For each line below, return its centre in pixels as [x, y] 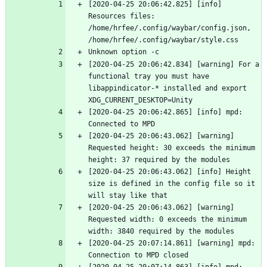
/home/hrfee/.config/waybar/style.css [163, 40]
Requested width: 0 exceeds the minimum [167, 220]
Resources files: [122, 16]
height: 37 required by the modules [159, 160]
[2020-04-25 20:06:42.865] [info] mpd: [165, 112]
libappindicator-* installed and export [167, 89]
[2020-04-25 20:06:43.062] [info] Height [170, 172]
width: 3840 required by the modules [161, 232]
